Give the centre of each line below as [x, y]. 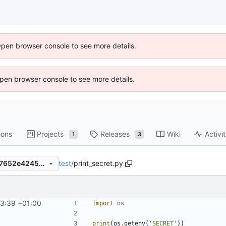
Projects [50, 134]
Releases [115, 134]
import [103, 203]
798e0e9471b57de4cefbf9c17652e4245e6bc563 [41, 163]
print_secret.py [98, 163]
